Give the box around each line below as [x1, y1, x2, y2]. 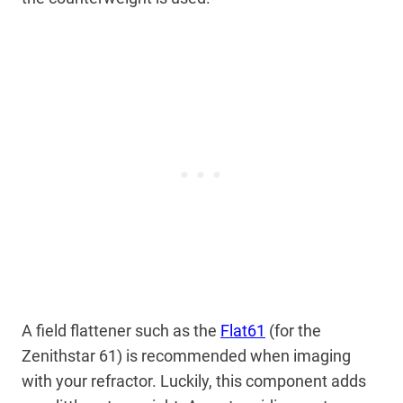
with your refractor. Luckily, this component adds [22, 371, 366, 390]
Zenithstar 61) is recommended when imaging [22, 345, 351, 365]
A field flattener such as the [22, 320, 220, 340]
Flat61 [220, 320, 265, 340]
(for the [265, 320, 321, 340]
